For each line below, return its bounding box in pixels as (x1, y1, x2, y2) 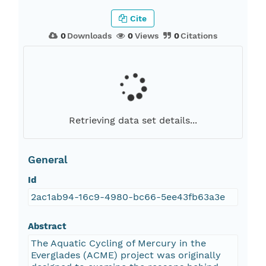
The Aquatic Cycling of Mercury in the (30, 237, 206, 249)
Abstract (27, 221, 66, 232)
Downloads (67, 31, 112, 41)
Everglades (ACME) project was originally (30, 249, 221, 261)
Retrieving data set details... (68, 115, 197, 126)
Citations (180, 31, 218, 41)
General (27, 154, 68, 166)
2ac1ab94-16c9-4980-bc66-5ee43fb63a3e (30, 191, 225, 203)
